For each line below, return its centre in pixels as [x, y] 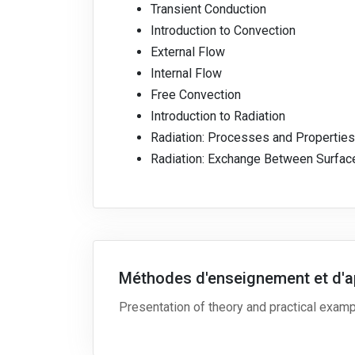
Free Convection [196, 95]
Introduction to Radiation [218, 116]
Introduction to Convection [223, 31]
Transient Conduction [208, 10]
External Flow [188, 52]
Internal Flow [186, 74]
